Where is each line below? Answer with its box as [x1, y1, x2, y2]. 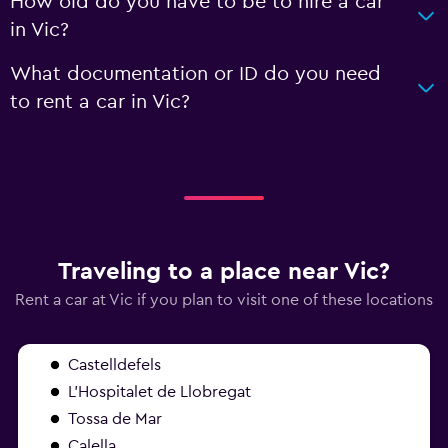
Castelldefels [68, 357, 161, 373]
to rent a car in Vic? [10, 92, 190, 112]
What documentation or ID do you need [10, 64, 381, 84]
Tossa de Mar [68, 411, 162, 427]
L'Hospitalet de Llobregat [68, 384, 251, 400]
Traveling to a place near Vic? [58, 260, 390, 284]
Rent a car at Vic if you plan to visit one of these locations [15, 292, 433, 308]
